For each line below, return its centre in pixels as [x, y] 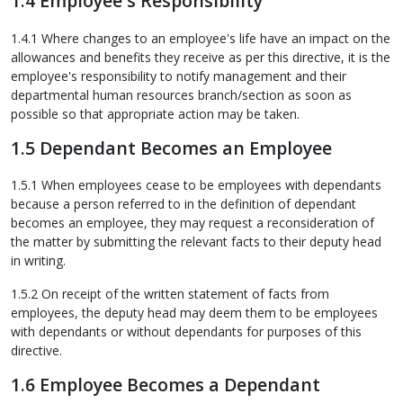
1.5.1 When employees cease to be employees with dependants [196, 185]
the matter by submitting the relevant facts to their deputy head [196, 242]
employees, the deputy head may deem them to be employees [194, 313]
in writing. [38, 261]
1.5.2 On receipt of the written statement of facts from [170, 294]
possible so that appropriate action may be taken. [155, 113]
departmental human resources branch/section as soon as [181, 94]
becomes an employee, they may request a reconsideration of [193, 223]
